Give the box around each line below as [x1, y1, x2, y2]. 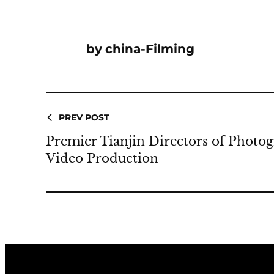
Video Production [46, 151, 159, 166]
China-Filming [105, 42, 195, 56]
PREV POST [59, 112, 110, 123]
